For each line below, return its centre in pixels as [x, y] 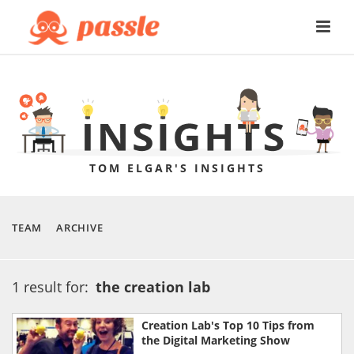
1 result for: [52, 286]
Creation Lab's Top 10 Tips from [228, 325]
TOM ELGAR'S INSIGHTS [177, 168]
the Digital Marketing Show [215, 340]
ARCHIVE [80, 227]
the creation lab [153, 286]
